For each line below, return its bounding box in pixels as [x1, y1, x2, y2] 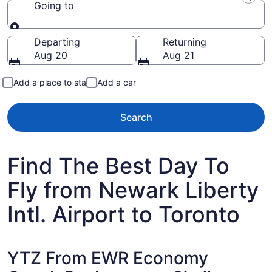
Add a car [97, 77, 136, 87]
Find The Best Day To [7, 152, 229, 179]
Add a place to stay [13, 77, 91, 87]
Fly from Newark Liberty [7, 177, 259, 203]
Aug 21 [163, 49, 194, 61]
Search [120, 111, 152, 123]
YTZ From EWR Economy [7, 248, 208, 268]
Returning [163, 36, 206, 48]
